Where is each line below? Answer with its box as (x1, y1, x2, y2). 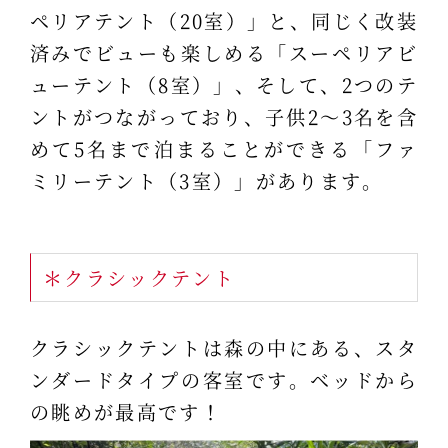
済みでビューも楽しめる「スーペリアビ (29, 39, 419, 67)
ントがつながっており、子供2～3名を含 (29, 103, 419, 131)
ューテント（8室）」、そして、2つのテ (29, 71, 419, 99)
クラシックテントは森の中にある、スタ (29, 334, 419, 362)
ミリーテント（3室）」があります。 (29, 167, 384, 195)
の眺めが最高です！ (29, 398, 222, 426)
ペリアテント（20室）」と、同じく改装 (29, 7, 419, 35)
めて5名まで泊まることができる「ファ (29, 135, 419, 163)
